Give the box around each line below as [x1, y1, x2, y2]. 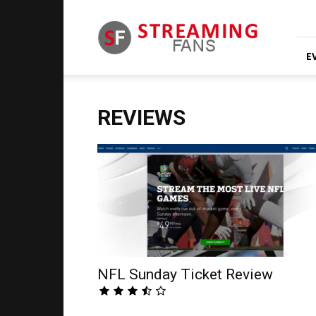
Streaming [97, 5, 144, 17]
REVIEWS [97, 105, 186, 130]
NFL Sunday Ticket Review [97, 266, 273, 283]
